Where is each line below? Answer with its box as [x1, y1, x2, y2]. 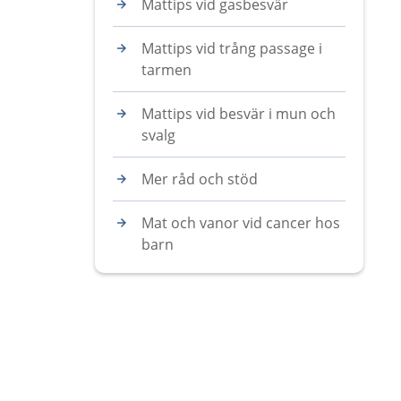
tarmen [141, 60, 192, 80]
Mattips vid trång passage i [141, 38, 322, 58]
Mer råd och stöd [141, 169, 258, 189]
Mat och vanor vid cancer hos [141, 213, 340, 233]
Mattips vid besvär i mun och [141, 104, 336, 124]
